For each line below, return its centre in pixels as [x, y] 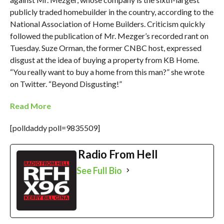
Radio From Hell [117, 154]
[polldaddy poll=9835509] [55, 127]
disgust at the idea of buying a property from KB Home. [104, 59]
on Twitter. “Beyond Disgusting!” [66, 83]
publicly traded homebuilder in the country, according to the [111, 11]
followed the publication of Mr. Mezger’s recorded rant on [109, 35]
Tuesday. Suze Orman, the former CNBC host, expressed [105, 47]
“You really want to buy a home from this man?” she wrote [107, 71]
